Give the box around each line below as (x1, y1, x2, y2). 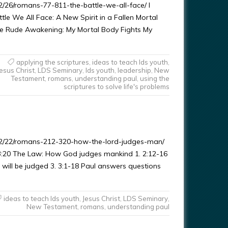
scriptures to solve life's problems (63, 82, 169, 91)
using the (139, 74, 169, 82)
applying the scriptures (16, 58, 89, 66)
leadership (117, 66, 151, 74)
